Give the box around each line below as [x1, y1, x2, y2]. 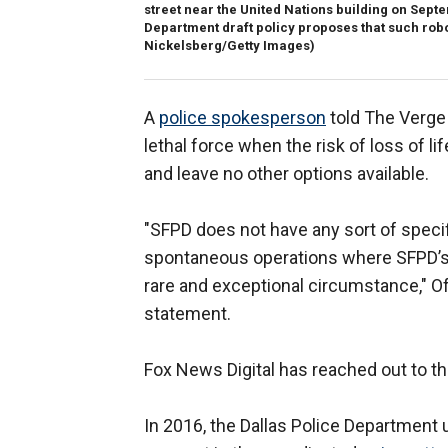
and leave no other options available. [144, 163, 433, 185]
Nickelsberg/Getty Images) [144, 38, 315, 54]
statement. [144, 303, 235, 325]
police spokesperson [159, 107, 326, 129]
